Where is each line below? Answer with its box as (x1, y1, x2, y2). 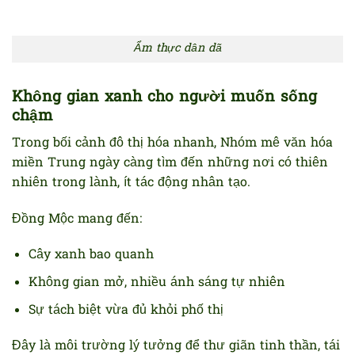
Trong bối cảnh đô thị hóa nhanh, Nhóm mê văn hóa (12, 133, 333, 153)
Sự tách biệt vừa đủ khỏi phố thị (28, 300, 223, 320)
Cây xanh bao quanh (28, 246, 154, 265)
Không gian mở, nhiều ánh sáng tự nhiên (28, 273, 285, 293)
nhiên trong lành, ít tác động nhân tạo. (12, 173, 250, 193)
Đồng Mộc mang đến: (12, 209, 142, 229)
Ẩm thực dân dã (133, 40, 222, 58)
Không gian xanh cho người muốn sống (12, 86, 317, 109)
